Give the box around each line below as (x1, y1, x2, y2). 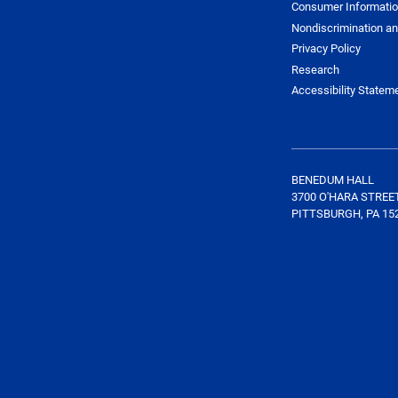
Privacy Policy (291, 40, 361, 57)
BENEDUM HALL (291, 171, 374, 187)
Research (291, 60, 339, 77)
